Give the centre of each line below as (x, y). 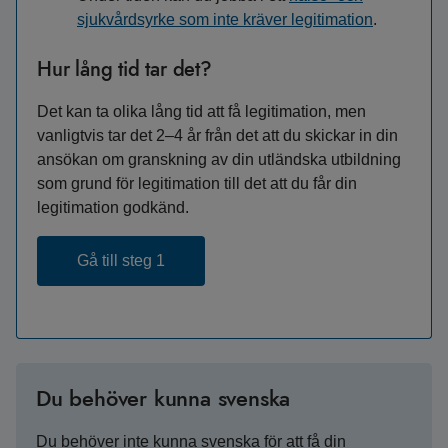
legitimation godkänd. (113, 207)
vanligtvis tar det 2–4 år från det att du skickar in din (217, 135)
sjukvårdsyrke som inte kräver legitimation (225, 19)
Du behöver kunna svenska (163, 398)
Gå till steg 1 (121, 260)
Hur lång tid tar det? (124, 69)
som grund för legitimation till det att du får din (197, 183)
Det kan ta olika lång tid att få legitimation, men (201, 111)
